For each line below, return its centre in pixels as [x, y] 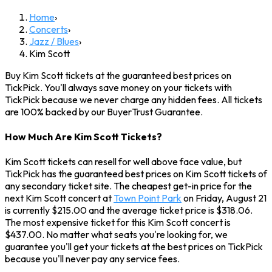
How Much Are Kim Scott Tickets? [83, 137]
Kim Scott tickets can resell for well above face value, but [123, 162]
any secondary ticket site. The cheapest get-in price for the [128, 186]
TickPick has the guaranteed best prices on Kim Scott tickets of [136, 174]
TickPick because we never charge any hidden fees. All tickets [134, 99]
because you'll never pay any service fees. [92, 259]
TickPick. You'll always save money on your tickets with [118, 87]
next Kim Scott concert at [59, 198]
